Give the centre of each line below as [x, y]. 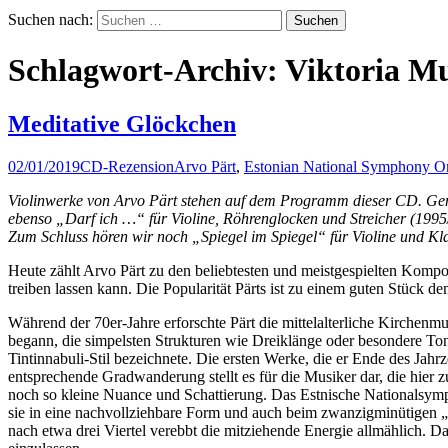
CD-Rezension [127, 166]
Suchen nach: [50, 19]
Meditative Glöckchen [122, 123]
